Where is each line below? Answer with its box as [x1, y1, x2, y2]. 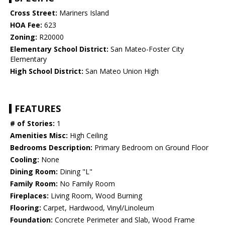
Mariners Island [57, 8, 109, 18]
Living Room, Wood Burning [49, 191, 142, 201]
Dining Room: [10, 167, 58, 177]
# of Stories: [10, 119, 55, 129]
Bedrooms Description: [10, 143, 92, 153]
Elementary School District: [10, 44, 108, 54]
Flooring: [10, 203, 41, 213]
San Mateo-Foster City [108, 44, 184, 54]
